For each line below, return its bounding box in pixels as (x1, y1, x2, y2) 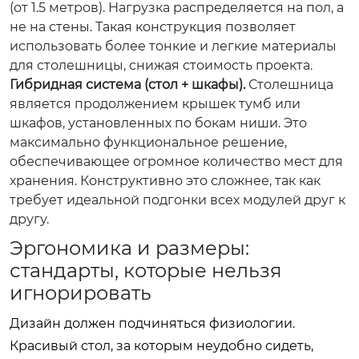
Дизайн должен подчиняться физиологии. (10, 315, 295, 331)
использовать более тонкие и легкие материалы (10, 38, 337, 54)
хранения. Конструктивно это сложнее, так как (10, 172, 321, 188)
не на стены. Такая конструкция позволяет (10, 18, 296, 34)
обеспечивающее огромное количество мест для (10, 153, 343, 169)
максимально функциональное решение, (10, 134, 287, 150)
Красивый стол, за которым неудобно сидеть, (10, 337, 313, 353)
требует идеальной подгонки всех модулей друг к (10, 192, 345, 208)
